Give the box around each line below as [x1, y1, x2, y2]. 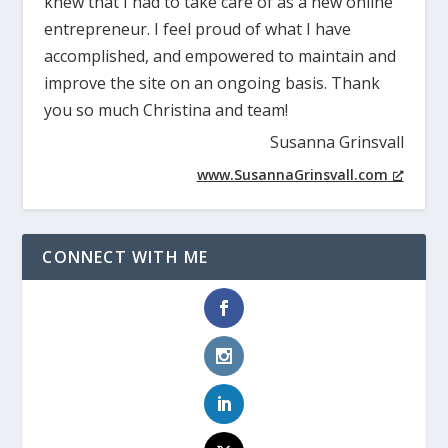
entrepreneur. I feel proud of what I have [44, 18, 352, 41]
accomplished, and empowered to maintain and [44, 45, 397, 68]
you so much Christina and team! [44, 99, 289, 122]
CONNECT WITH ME [42, 246, 209, 269]
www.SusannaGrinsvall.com [196, 165, 388, 185]
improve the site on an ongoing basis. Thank [44, 72, 381, 95]
